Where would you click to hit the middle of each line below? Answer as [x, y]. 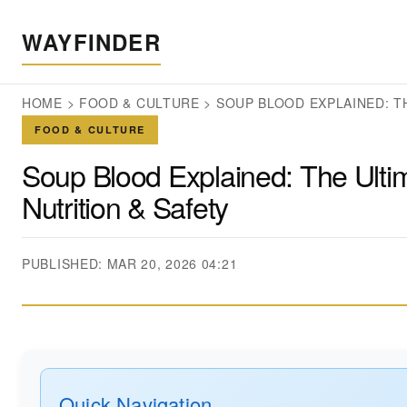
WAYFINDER [91, 42]
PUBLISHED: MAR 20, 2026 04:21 [130, 263]
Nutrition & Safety [125, 206]
